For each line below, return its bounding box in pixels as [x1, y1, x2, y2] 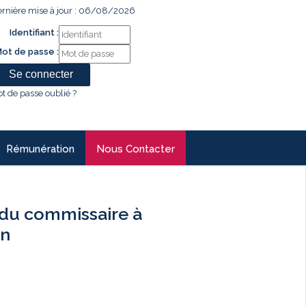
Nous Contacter [96, 143, 175, 155]
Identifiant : [10, 27, 59, 38]
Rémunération [6, 143, 74, 155]
